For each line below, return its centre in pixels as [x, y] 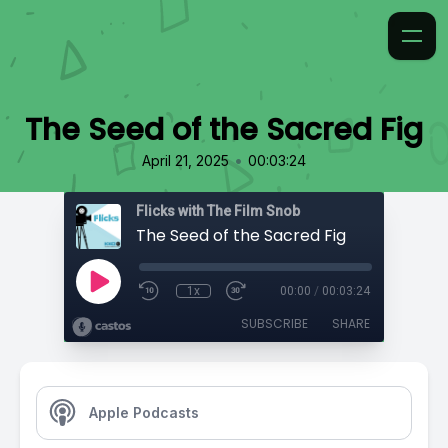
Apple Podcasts [144, 412]
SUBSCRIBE [274, 323]
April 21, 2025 [185, 160]
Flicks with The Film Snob [218, 211]
